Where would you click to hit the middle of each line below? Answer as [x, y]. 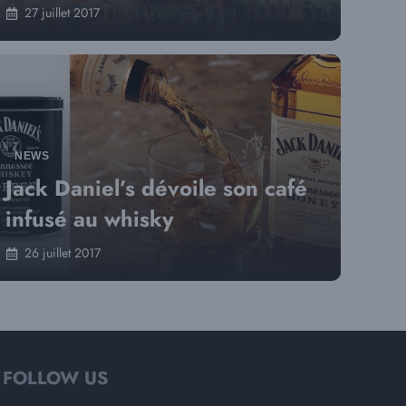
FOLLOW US [55, 378]
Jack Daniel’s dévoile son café [156, 188]
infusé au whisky [90, 219]
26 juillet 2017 [63, 253]
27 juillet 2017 [62, 13]
